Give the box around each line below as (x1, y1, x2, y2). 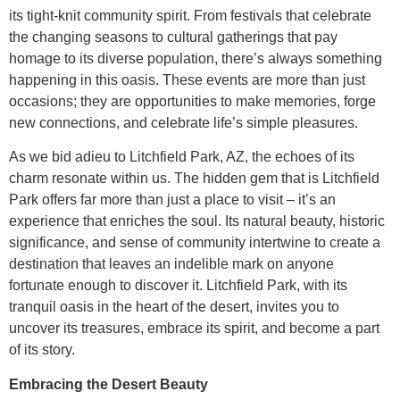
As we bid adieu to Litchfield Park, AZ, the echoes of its (9, 149, 354, 165)
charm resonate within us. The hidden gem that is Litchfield (9, 171, 379, 187)
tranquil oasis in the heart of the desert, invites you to (9, 299, 339, 315)
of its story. (9, 342, 75, 358)
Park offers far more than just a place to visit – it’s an (9, 192, 336, 208)
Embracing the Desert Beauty (9, 376, 208, 392)
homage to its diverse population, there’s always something (9, 51, 382, 67)
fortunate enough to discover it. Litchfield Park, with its (9, 278, 347, 294)
